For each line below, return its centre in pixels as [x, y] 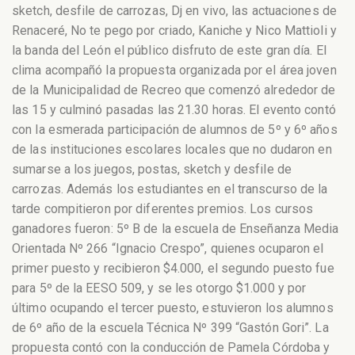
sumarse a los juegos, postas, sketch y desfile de [152, 169]
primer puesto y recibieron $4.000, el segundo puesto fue [173, 268]
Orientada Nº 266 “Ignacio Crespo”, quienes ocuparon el [168, 248]
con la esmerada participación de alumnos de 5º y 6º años [175, 129]
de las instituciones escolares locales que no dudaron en [172, 149]
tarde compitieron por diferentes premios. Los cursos [163, 208]
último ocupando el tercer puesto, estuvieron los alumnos [173, 307]
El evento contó [292, 109]
